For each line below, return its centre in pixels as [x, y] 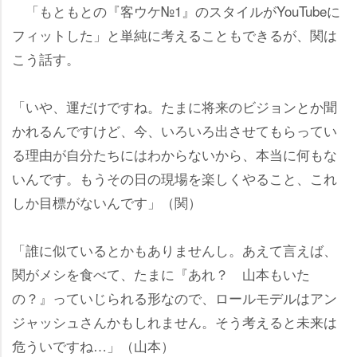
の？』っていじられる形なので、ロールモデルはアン [175, 297]
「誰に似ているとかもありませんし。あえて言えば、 [175, 249]
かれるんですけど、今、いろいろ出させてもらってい [175, 130]
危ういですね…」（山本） [93, 345]
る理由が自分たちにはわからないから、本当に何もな [175, 154]
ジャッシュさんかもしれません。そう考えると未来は [175, 321]
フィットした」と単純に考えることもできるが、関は [175, 34]
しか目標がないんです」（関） [107, 202]
